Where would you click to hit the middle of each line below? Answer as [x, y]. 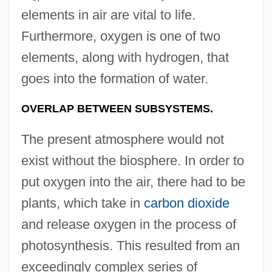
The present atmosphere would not [122, 139]
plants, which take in [82, 203]
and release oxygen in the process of [128, 224]
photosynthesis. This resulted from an [130, 245]
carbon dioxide [186, 203]
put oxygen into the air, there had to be [133, 182]
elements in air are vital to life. [108, 15]
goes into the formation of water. [114, 78]
